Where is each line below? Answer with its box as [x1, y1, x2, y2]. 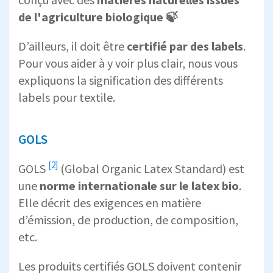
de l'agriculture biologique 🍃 [18, 9, 178, 24]
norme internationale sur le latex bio [40, 177, 239, 193]
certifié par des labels [127, 38, 243, 54]
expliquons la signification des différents [18, 72, 223, 88]
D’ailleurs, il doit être [18, 38, 127, 54]
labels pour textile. [18, 89, 115, 105]
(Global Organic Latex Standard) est [58, 160, 244, 176]
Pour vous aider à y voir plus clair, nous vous [18, 55, 238, 71]
